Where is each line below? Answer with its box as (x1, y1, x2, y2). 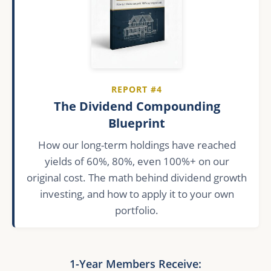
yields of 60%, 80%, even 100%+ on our (44, 154, 229, 168)
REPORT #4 (111, 83, 162, 95)
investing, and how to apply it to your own (39, 186, 234, 201)
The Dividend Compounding (53, 97, 220, 114)
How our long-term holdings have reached (38, 137, 236, 152)
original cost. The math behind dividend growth (27, 170, 247, 184)
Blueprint (108, 114, 165, 131)
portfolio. (115, 203, 158, 217)
